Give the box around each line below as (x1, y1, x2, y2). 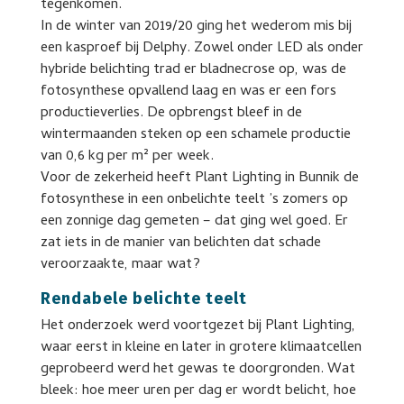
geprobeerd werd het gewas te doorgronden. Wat (40, 357, 355, 381)
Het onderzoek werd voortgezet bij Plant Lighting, (40, 314, 355, 338)
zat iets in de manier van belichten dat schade (40, 231, 321, 255)
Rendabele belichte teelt (40, 288, 247, 308)
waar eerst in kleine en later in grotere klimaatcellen (40, 335, 362, 360)
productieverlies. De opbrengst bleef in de (40, 101, 302, 125)
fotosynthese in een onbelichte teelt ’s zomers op (40, 188, 348, 212)
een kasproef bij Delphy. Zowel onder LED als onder (40, 36, 363, 60)
